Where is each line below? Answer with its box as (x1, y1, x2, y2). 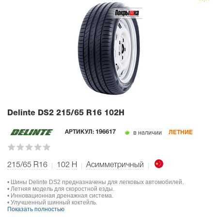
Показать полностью (7, 206, 64, 213)
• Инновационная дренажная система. (7, 192, 113, 200)
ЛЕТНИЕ (169, 129, 193, 135)
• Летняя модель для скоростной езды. (7, 186, 114, 193)
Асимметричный (86, 162, 144, 169)
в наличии (132, 129, 162, 137)
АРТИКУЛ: (65, 129, 95, 135)
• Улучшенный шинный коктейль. (7, 199, 97, 206)
